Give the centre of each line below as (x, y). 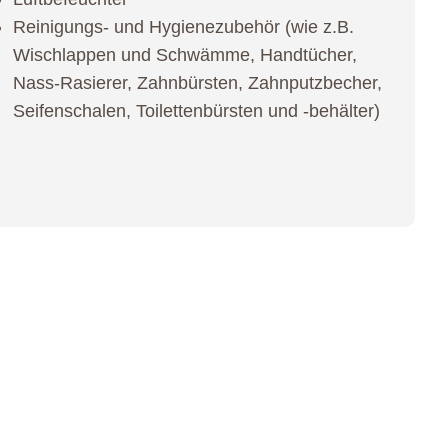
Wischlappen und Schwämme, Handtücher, (185, 54)
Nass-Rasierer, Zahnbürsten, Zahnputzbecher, (198, 82)
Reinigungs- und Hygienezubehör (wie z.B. (184, 26)
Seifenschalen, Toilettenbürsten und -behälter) (197, 110)
